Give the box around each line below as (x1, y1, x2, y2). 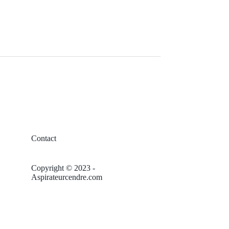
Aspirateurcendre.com (31, 172, 103, 181)
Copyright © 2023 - (31, 163, 96, 172)
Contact (31, 133, 57, 143)
